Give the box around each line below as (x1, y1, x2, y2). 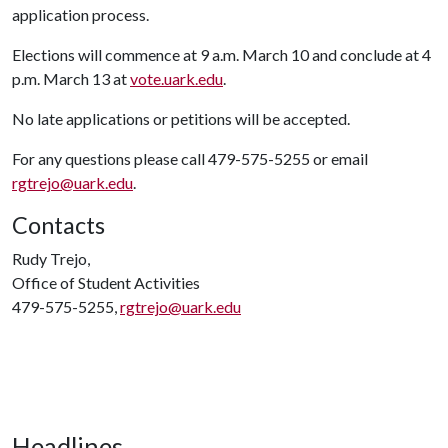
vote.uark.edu (130, 69, 223, 88)
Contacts (12, 211, 105, 239)
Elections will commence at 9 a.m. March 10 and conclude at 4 (12, 45, 431, 64)
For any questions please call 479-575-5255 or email (12, 149, 368, 168)
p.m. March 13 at (12, 69, 130, 88)
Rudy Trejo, (12, 249, 90, 268)
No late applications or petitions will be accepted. (12, 109, 350, 128)
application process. (12, 5, 158, 24)
